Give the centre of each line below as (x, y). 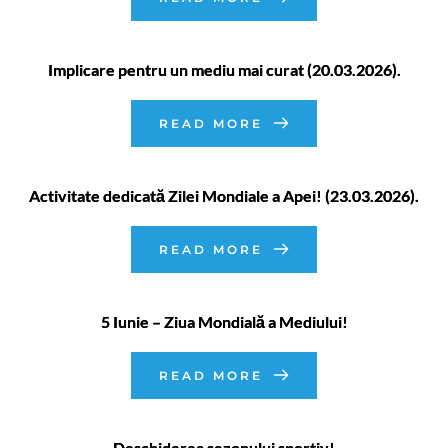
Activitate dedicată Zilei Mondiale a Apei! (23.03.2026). (224, 195)
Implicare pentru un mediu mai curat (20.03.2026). (224, 69)
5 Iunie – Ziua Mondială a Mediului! (224, 321)
